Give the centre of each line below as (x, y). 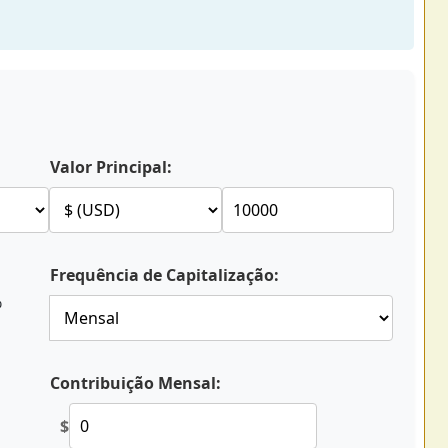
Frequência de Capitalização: (164, 275)
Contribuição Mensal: (135, 383)
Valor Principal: (111, 167)
